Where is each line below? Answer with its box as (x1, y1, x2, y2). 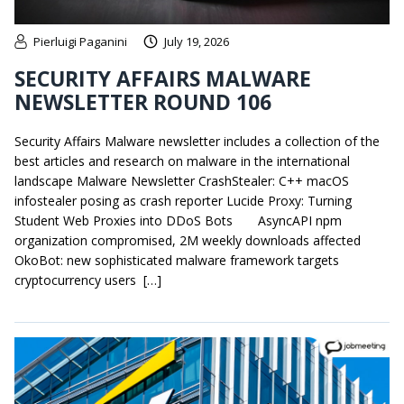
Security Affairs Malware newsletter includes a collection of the (14, 133, 380, 151)
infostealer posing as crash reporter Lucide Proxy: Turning (14, 192, 352, 210)
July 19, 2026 (164, 33, 229, 50)
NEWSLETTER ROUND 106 (14, 87, 271, 117)
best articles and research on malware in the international (14, 152, 350, 170)
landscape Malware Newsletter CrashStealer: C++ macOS (14, 172, 349, 190)
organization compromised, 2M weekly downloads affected (14, 232, 368, 250)
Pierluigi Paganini (33, 33, 127, 50)
